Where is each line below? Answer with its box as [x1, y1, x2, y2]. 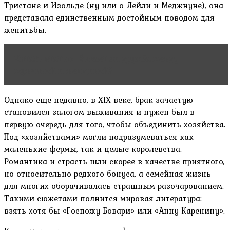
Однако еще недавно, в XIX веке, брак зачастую [4, 93, 193, 106]
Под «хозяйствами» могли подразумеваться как [4, 130, 194, 143]
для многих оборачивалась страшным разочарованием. [4, 180, 224, 193]
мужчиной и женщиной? [14, 65, 113, 78]
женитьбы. [4, 24, 46, 36]
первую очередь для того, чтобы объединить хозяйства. [4, 118, 225, 131]
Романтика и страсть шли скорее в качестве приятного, [4, 155, 225, 168]
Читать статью [14, 52, 73, 65]
